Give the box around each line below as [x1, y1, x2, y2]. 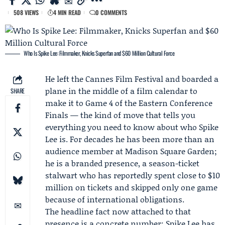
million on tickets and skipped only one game [45, 181, 217, 193]
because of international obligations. [45, 193, 184, 205]
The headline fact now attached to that [45, 205, 191, 217]
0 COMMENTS [95, 8, 127, 17]
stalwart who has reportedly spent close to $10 [45, 169, 220, 181]
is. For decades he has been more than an [57, 133, 214, 145]
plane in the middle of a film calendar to [45, 85, 197, 96]
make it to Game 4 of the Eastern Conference [45, 97, 212, 108]
